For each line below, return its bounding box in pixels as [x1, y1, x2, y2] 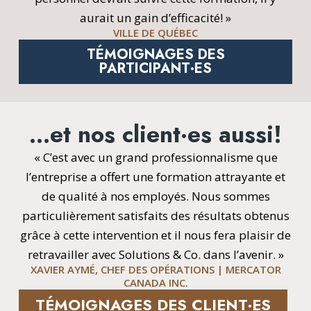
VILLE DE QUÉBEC [113, 25, 198, 40]
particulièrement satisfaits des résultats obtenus [22, 208, 289, 224]
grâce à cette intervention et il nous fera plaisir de [20, 227, 291, 244]
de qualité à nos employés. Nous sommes [41, 188, 270, 205]
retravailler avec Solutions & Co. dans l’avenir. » [27, 246, 284, 263]
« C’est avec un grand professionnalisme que [33, 149, 278, 166]
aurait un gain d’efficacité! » [80, 10, 231, 26]
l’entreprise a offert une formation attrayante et [26, 169, 285, 185]
